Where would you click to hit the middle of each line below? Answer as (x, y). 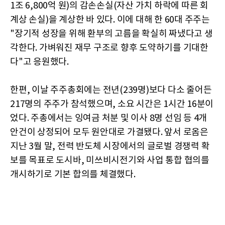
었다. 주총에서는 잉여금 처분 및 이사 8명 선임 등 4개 (108, 118)
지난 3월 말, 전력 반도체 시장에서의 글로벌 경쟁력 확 (110, 146)
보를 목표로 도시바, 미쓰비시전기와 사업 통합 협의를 (110, 160)
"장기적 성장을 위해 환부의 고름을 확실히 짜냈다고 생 (111, 34)
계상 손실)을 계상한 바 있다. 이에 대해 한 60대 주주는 (110, 20)
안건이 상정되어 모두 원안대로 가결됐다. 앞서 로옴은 (109, 132)
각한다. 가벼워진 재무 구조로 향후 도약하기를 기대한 (109, 48)
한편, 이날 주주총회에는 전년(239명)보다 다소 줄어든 (111, 90)
